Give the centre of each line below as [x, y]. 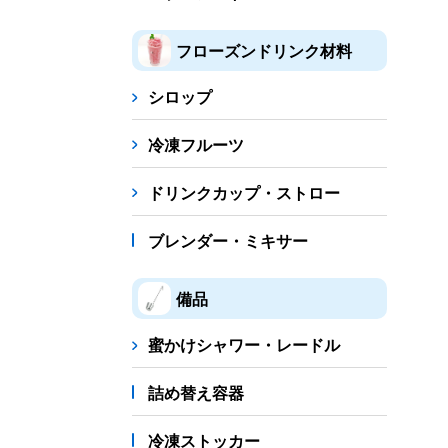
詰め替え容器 [196, 392]
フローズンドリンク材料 [264, 50]
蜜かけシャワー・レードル [244, 344]
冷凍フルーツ [196, 144]
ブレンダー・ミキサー [228, 240]
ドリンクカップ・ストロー [244, 192]
